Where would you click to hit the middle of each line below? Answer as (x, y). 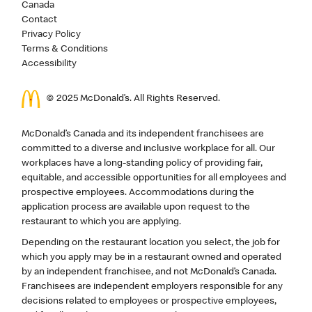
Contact (40, 20)
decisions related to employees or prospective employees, (149, 302)
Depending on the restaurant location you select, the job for (151, 243)
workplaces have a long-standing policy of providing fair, (142, 164)
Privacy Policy (52, 34)
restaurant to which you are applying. (102, 223)
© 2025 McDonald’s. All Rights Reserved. (133, 99)
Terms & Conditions (65, 49)
